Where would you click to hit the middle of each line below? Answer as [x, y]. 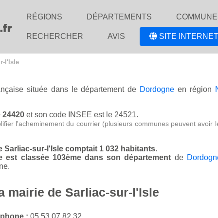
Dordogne [157, 90]
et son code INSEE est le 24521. [81, 115]
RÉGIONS [44, 17]
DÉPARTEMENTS [119, 17]
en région [195, 90]
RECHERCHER [55, 36]
